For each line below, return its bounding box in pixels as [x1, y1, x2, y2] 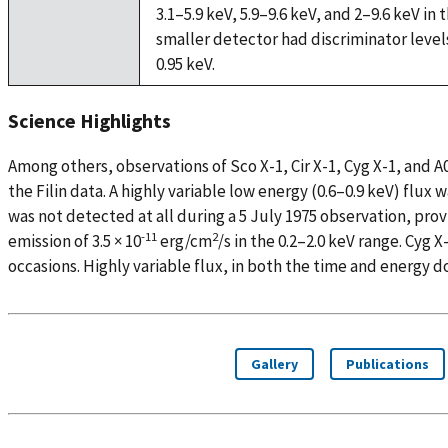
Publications [346, 355, 429, 374]
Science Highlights [8, 107, 171, 133]
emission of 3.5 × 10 [8, 230, 141, 253]
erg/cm [157, 230, 212, 253]
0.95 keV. [156, 52, 215, 75]
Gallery [251, 355, 298, 374]
